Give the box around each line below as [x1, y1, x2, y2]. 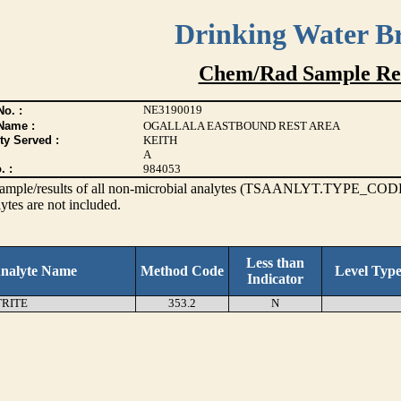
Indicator [247, 271, 303, 286]
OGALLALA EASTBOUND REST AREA [142, 119, 340, 132]
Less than [246, 255, 304, 270]
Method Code [141, 263, 224, 278]
